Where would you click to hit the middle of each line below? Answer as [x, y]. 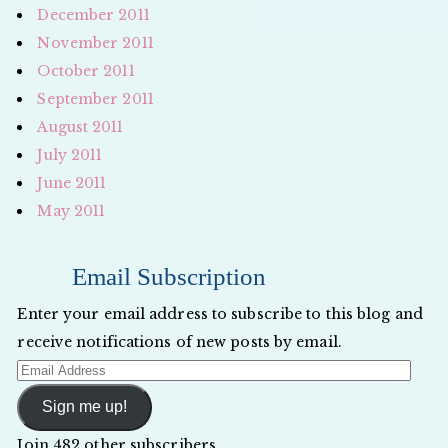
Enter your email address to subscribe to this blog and [220, 313]
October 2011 [86, 70]
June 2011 [72, 182]
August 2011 [80, 126]
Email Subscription [169, 276]
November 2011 [95, 42]
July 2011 [70, 154]
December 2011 [93, 14]
